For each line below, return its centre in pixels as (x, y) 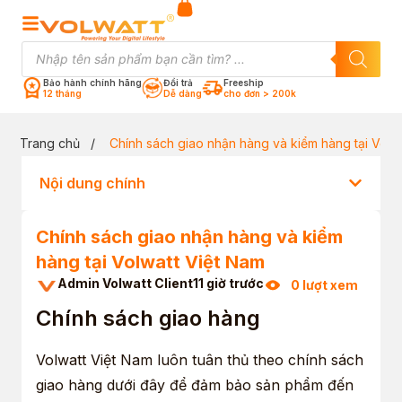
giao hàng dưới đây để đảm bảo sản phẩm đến (195, 385)
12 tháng (62, 93)
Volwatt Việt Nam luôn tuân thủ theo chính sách (200, 360)
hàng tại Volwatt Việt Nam (150, 262)
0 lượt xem (324, 285)
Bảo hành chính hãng (92, 82)
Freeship (244, 82)
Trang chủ (50, 143)
